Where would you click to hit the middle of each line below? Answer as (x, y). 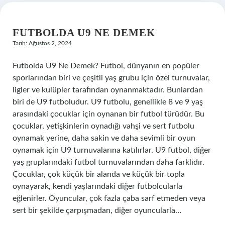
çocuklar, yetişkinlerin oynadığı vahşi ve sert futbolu (103, 126)
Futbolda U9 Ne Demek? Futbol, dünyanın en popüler (106, 66)
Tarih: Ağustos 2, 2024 (42, 43)
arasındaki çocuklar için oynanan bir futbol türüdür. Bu (108, 114)
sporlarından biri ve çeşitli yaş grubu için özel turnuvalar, (111, 78)
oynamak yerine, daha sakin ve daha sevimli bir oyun (104, 138)
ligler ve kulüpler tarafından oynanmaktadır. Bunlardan (108, 90)
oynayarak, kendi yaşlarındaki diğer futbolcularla (97, 186)
